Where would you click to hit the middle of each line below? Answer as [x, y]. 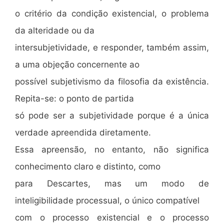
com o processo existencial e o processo [112, 217]
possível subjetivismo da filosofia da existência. [112, 81]
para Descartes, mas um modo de [112, 183]
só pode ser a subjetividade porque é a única [112, 115]
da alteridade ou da [55, 30]
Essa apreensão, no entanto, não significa [112, 149]
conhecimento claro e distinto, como [88, 166]
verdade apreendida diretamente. [83, 132]
